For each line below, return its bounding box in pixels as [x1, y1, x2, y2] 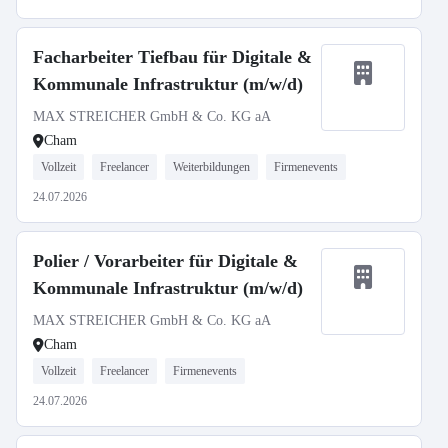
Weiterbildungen [173, 160, 250, 174]
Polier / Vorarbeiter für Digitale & [33, 251, 298, 271]
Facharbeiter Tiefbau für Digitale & [33, 47, 312, 67]
